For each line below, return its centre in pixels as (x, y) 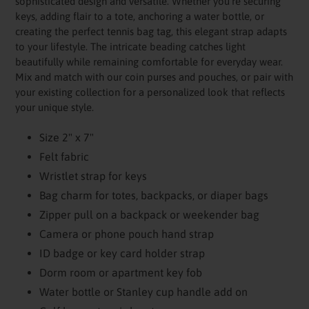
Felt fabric (64, 156)
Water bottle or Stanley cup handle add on (143, 291)
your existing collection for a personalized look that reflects (150, 92)
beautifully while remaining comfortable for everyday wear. (149, 62)
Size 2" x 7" (67, 137)
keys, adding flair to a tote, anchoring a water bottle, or (140, 17)
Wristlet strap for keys (93, 176)
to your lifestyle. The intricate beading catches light (130, 47)
